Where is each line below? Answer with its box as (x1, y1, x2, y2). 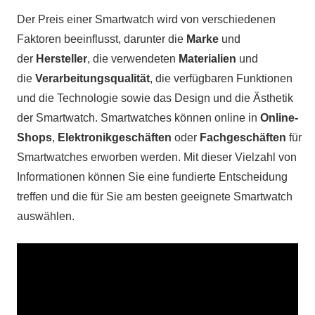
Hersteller (36, 53, 87, 65)
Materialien (179, 53, 236, 65)
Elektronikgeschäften (58, 131, 172, 144)
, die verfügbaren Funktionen (150, 72, 292, 85)
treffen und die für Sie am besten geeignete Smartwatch (17, 191, 292, 203)
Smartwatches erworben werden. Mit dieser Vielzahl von (17, 151, 297, 164)
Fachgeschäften (200, 131, 286, 144)
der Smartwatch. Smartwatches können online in (17, 112, 260, 124)
